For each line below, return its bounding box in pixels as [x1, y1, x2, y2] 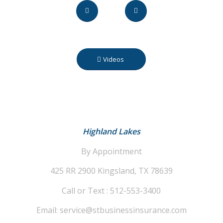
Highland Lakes [82, 126, 140, 137]
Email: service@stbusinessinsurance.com [36, 205, 187, 216]
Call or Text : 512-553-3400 [62, 185, 161, 196]
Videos [103, 55, 124, 64]
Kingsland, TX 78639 [97, 165, 173, 177]
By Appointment [81, 145, 142, 157]
